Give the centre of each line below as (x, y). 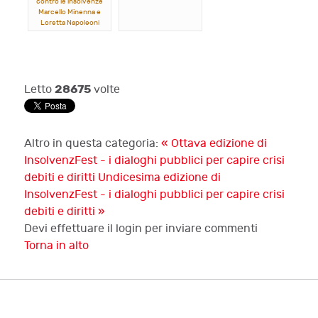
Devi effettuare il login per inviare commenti (141, 229)
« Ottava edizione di (214, 144)
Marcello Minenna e (70, 12)
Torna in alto (56, 246)
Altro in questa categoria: (91, 144)
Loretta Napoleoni (70, 22)
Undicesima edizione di (159, 178)
